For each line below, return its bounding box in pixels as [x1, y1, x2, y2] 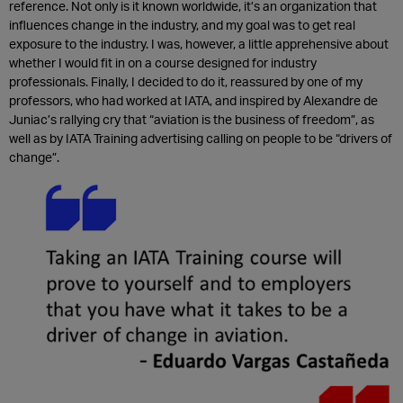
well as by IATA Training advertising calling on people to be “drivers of [9, 130, 392, 146]
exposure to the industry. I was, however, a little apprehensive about [9, 35, 389, 51]
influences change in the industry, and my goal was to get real [9, 16, 355, 32]
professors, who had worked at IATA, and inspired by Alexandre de [9, 92, 378, 108]
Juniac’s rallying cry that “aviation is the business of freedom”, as [9, 111, 374, 127]
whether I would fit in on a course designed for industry [9, 54, 317, 70]
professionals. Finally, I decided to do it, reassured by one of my [9, 73, 363, 89]
